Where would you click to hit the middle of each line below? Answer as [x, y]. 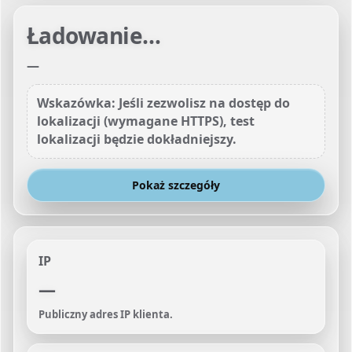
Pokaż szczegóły [176, 185]
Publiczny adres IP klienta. [106, 314]
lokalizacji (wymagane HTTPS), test [146, 121]
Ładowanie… [94, 35]
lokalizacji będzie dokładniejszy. [137, 139]
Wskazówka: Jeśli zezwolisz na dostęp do [163, 103]
